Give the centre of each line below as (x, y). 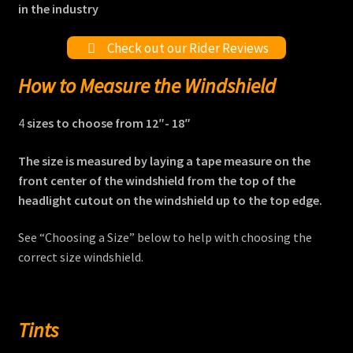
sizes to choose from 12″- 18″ (107, 123)
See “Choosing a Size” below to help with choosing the (165, 238)
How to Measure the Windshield (147, 85)
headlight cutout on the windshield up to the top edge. (170, 200)
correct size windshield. (80, 257)
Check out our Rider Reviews (186, 48)
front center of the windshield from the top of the (156, 180)
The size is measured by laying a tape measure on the (164, 160)
